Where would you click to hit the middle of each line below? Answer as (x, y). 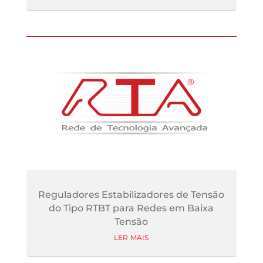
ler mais (131, 237)
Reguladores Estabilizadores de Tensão (131, 195)
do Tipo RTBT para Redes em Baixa (131, 208)
